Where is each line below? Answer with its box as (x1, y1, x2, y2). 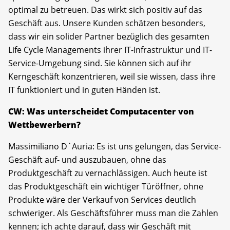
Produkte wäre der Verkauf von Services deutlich (8, 194, 196, 205)
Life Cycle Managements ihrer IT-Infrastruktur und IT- (8, 44, 212, 55)
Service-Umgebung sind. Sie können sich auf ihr (8, 57, 191, 69)
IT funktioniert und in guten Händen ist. (8, 84, 160, 95)
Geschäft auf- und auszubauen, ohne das (8, 154, 166, 165)
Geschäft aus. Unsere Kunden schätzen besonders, (8, 17, 205, 29)
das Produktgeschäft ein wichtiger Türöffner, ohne (8, 180, 203, 192)
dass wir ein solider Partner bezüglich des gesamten (8, 30, 209, 42)
